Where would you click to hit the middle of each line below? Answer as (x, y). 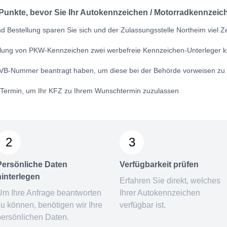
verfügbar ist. (143, 205)
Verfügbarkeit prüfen (159, 165)
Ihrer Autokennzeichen (160, 193)
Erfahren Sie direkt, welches (170, 181)
